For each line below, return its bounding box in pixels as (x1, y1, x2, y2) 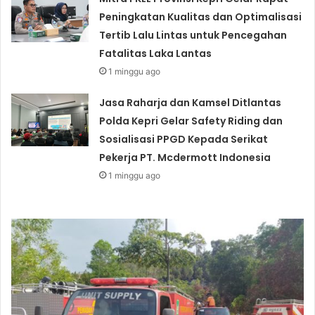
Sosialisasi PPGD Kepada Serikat (99, 132, 269, 147)
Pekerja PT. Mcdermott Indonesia (99, 150, 271, 165)
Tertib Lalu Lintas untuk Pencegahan (99, 28, 288, 43)
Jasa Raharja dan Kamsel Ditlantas (99, 96, 282, 110)
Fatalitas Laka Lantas (99, 46, 212, 61)
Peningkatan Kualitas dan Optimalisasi (99, 10, 302, 25)
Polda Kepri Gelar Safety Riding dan (99, 114, 283, 129)
